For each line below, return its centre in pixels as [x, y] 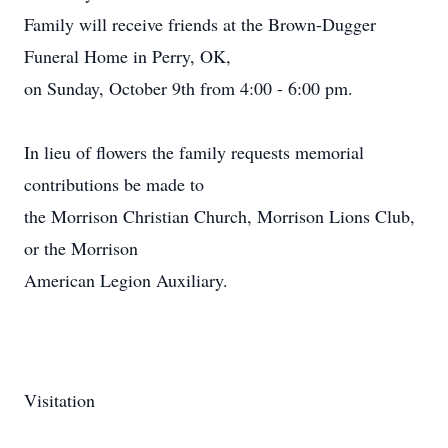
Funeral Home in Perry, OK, [127, 56]
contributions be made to [114, 184]
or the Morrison [81, 248]
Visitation [59, 400]
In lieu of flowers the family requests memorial [194, 152]
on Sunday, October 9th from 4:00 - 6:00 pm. [188, 88]
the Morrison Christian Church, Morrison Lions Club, [219, 216]
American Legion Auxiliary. [126, 280]
